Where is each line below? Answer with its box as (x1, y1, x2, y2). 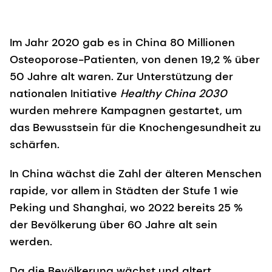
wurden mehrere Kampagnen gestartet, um (10, 103, 242, 118)
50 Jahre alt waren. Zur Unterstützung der (10, 69, 233, 84)
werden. (10, 234, 52, 249)
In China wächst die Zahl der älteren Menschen (10, 166, 262, 181)
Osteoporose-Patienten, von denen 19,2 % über (10, 52, 260, 67)
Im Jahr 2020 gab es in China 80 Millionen (10, 35, 235, 50)
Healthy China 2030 (120, 86, 227, 101)
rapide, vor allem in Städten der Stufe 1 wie (10, 183, 239, 198)
